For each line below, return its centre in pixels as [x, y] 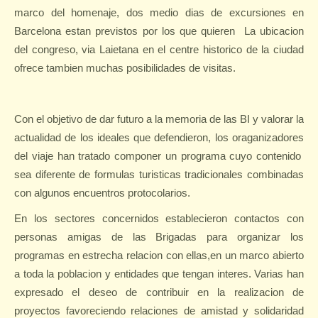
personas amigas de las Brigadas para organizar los [159, 237]
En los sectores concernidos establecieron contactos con [159, 218]
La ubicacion [274, 31]
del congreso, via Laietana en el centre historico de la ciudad [159, 49]
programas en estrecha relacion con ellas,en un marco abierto [159, 255]
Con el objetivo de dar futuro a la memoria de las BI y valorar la [159, 119]
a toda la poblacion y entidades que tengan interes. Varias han [159, 274]
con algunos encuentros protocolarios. [102, 193]
